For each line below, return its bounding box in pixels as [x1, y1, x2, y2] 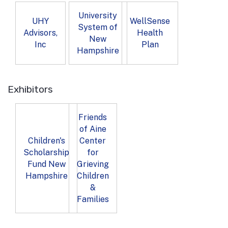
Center [79, 135, 106, 146]
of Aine [79, 124, 106, 134]
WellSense [130, 16, 170, 26]
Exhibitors [8, 83, 53, 95]
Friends [78, 112, 107, 122]
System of [78, 22, 118, 32]
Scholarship [23, 147, 69, 157]
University [78, 10, 117, 20]
